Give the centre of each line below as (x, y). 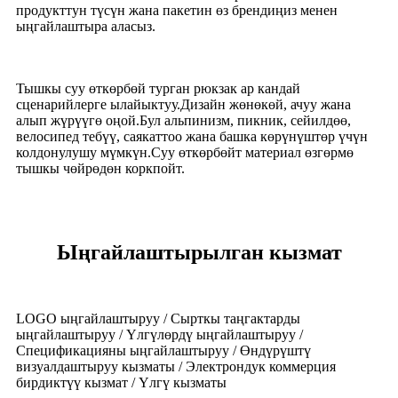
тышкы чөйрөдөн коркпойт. (100, 168)
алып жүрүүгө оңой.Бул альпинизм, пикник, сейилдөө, (183, 120)
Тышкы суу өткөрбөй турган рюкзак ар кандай (158, 88)
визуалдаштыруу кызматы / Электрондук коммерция (176, 366)
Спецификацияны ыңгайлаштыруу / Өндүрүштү (163, 350)
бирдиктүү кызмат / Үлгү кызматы (121, 382)
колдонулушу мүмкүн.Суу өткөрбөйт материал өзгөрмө (185, 152)
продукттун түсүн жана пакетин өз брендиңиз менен (177, 10)
